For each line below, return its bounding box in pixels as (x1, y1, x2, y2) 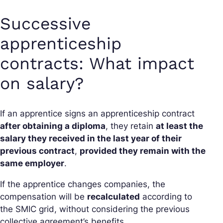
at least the (156, 121, 203, 131)
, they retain (106, 121, 156, 131)
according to (140, 192, 192, 202)
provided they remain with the (80, 146, 206, 156)
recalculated (87, 192, 140, 202)
